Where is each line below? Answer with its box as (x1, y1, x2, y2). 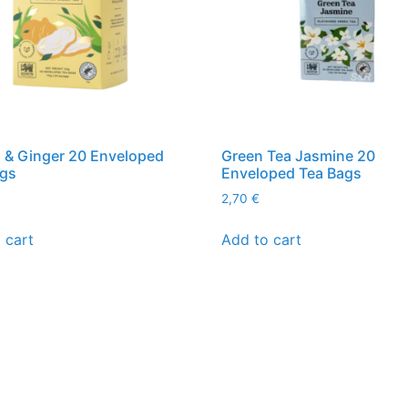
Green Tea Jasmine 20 (221, 147, 376, 166)
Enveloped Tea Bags (221, 164, 362, 183)
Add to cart (221, 230, 302, 249)
